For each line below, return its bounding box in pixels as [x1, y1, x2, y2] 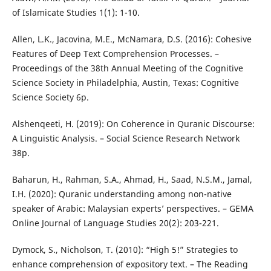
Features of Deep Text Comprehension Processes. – [11, 48, 219, 60]
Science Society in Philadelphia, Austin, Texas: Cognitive [11, 77, 239, 89]
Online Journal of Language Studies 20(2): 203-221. [11, 217, 219, 229]
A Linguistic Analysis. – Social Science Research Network [11, 132, 240, 145]
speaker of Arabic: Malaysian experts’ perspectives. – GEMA [11, 203, 253, 215]
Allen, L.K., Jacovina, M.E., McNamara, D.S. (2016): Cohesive [11, 33, 252, 45]
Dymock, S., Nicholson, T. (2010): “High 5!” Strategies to [11, 244, 238, 256]
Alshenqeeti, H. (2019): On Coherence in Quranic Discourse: [11, 118, 255, 130]
